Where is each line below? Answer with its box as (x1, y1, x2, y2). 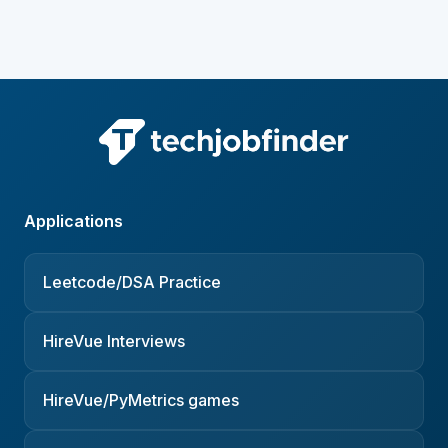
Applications (24, 211, 123, 232)
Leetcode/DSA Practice (43, 272, 222, 293)
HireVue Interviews (43, 331, 186, 352)
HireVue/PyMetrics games (43, 390, 240, 411)
